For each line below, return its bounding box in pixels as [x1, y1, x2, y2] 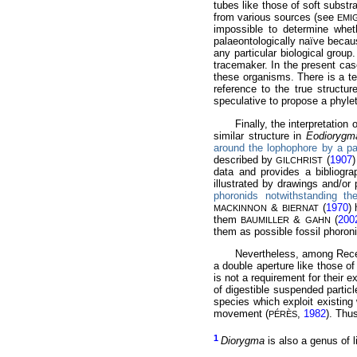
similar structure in [214, 129, 307, 142]
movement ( [214, 308, 269, 320]
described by [214, 153, 277, 166]
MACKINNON [214, 202, 267, 213]
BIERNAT [281, 202, 319, 213]
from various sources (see [214, 11, 337, 24]
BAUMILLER [241, 214, 290, 225]
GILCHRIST [276, 155, 324, 165]
